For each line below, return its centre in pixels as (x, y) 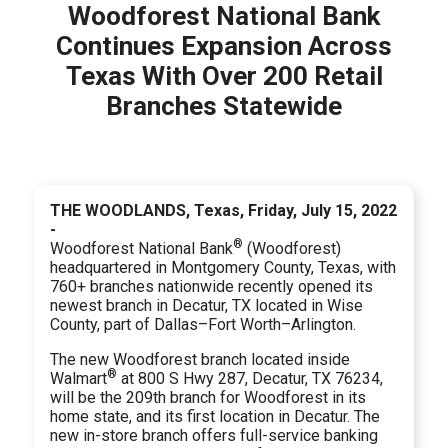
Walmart (79, 378)
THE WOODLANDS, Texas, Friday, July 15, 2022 (224, 210)
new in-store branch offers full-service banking (214, 435)
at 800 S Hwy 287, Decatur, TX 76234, (250, 378)
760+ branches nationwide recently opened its (212, 286)
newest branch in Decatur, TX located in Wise (207, 305)
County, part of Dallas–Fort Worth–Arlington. (203, 324)
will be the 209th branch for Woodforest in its (208, 397)
